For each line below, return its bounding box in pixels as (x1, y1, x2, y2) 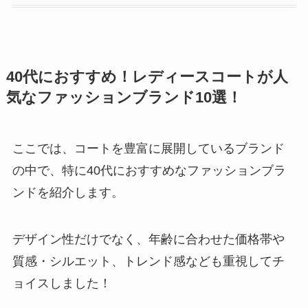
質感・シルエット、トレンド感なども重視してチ (12, 254, 285, 268)
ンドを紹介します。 (12, 186, 124, 200)
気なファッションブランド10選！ (5, 89, 242, 107)
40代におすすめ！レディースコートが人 (5, 69, 288, 86)
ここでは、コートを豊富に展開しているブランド (12, 142, 285, 156)
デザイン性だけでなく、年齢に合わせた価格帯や (12, 232, 285, 246)
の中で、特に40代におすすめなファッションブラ (12, 164, 286, 178)
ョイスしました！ (12, 276, 111, 290)
